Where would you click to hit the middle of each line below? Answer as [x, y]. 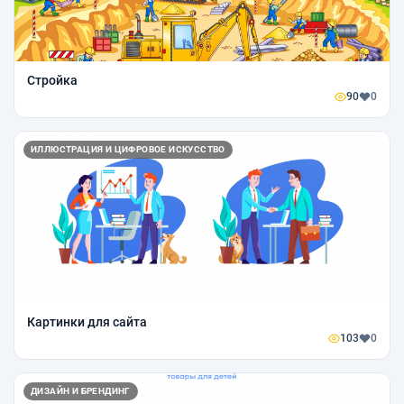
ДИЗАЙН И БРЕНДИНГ [81, 390]
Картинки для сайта [87, 321]
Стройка [52, 80]
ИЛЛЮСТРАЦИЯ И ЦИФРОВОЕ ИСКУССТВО [128, 149]
